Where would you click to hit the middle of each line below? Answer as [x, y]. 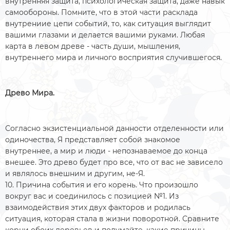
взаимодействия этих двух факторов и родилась [98, 207]
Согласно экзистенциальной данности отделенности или [114, 128]
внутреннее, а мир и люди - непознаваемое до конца [106, 151]
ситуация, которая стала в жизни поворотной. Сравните [112, 218]
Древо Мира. [31, 93]
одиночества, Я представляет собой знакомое [93, 139]
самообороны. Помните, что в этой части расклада [101, 12]
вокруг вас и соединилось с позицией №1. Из [92, 196]
